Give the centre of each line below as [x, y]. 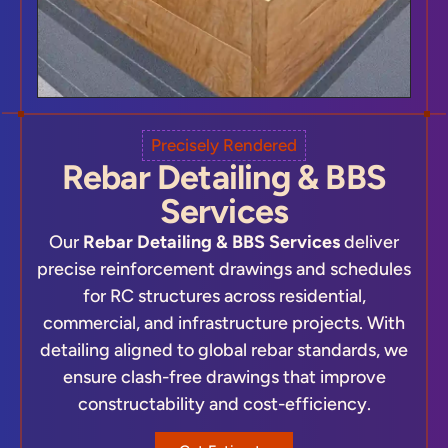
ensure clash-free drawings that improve [224, 376]
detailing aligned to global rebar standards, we [224, 349]
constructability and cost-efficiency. [224, 403]
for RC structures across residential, [224, 295]
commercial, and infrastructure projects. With [224, 322]
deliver [369, 241]
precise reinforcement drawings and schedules [224, 268]
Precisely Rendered [224, 144]
